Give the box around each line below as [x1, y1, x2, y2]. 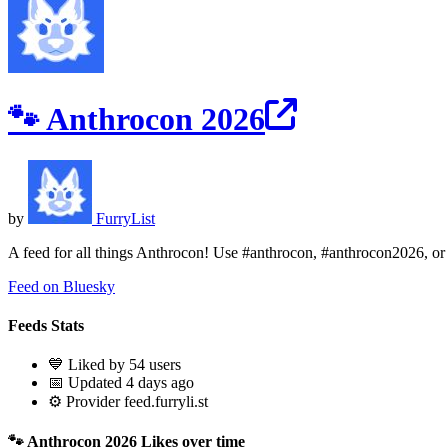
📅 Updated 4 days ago [48, 374, 194, 392]
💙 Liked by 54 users [48, 356, 181, 374]
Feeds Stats [8, 317, 84, 335]
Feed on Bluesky [8, 277, 115, 295]
